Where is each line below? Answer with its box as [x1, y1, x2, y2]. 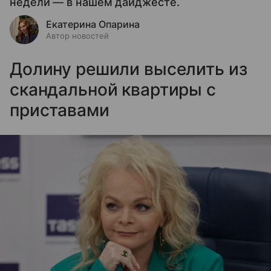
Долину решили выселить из [10, 59, 247, 79]
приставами [10, 100, 109, 120]
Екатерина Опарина [46, 18, 140, 30]
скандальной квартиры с [10, 79, 216, 100]
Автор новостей [46, 31, 109, 41]
